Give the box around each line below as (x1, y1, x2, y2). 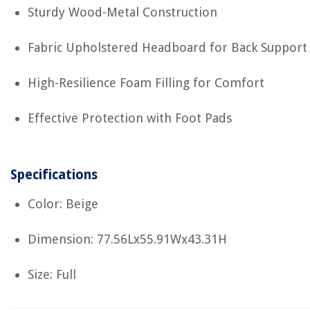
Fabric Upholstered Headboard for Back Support (28, 40, 307, 55)
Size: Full (28, 267, 76, 282)
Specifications (10, 167, 98, 183)
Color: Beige (28, 197, 98, 211)
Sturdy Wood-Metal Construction (28, 5, 217, 19)
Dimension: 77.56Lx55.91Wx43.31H (28, 232, 227, 246)
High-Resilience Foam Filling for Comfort (28, 75, 264, 90)
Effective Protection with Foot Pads (28, 111, 232, 125)
